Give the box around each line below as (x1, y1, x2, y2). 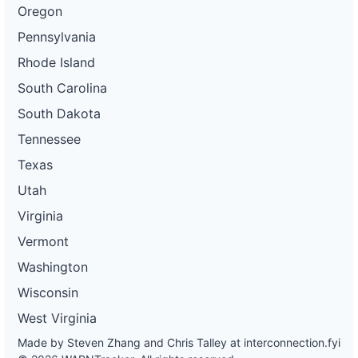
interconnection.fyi (244, 335, 340, 349)
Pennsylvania (18, 28, 96, 45)
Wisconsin (18, 284, 78, 300)
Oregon (18, 2, 62, 19)
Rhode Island (18, 54, 95, 70)
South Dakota (18, 105, 101, 121)
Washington (18, 258, 88, 275)
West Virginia (18, 309, 97, 326)
